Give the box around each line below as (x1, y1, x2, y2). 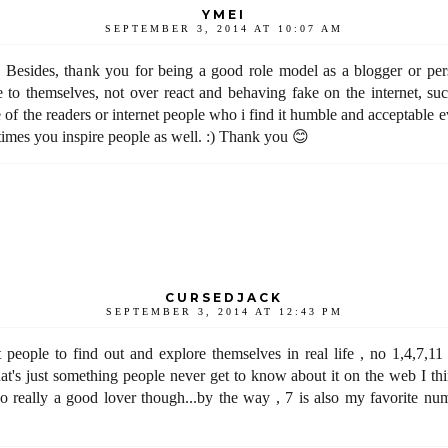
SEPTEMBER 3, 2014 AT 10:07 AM (105, 22, 343, 34)
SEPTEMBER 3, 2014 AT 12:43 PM (105, 305, 343, 317)
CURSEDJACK (165, 289, 283, 305)
